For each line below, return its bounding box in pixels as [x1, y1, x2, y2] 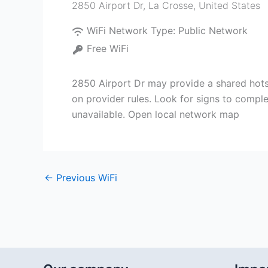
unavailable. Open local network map [72, 108, 239, 120]
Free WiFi [87, 42, 129, 54]
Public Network [178, 25, 248, 36]
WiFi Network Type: [87, 25, 178, 36]
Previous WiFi [53, 172, 117, 184]
